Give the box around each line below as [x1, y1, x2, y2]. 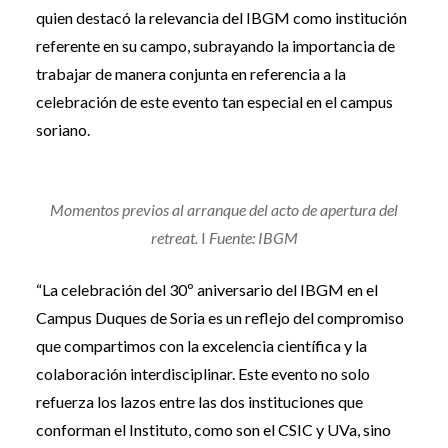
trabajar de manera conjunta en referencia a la [35, 63, 346, 83]
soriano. [35, 119, 90, 139]
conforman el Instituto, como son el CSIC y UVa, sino [35, 419, 391, 439]
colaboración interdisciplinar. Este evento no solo [35, 363, 370, 383]
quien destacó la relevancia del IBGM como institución [35, 7, 407, 27]
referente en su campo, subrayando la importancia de [35, 35, 395, 55]
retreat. [150, 227, 198, 247]
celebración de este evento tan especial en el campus [35, 91, 393, 111]
